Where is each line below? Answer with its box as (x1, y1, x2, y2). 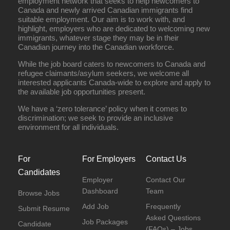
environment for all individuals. (18, 123, 119, 131)
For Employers (82, 155, 136, 163)
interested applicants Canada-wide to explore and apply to (18, 78, 210, 87)
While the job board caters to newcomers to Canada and (18, 60, 205, 68)
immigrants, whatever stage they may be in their (18, 33, 179, 42)
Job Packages (82, 218, 128, 226)
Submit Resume (18, 204, 70, 213)
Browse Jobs (18, 189, 60, 197)
